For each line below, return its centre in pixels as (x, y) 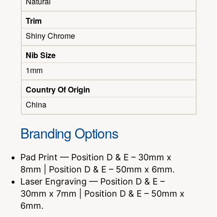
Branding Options (69, 133)
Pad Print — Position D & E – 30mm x (96, 157)
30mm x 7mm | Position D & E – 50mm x (103, 194)
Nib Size (40, 55)
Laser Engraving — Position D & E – (93, 182)
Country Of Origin (58, 90)
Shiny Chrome (50, 36)
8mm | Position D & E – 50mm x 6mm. (98, 170)
